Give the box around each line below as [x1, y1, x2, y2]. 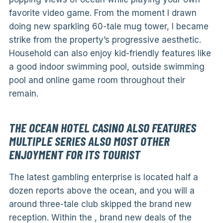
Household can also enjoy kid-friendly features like [8, 48, 211, 58]
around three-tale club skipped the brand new [8, 199, 192, 209]
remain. [8, 89, 38, 99]
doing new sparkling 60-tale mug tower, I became [8, 21, 209, 31]
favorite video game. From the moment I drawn [8, 8, 197, 18]
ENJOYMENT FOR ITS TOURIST [8, 146, 140, 162]
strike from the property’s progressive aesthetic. [8, 35, 201, 45]
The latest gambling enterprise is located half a [8, 172, 198, 182]
